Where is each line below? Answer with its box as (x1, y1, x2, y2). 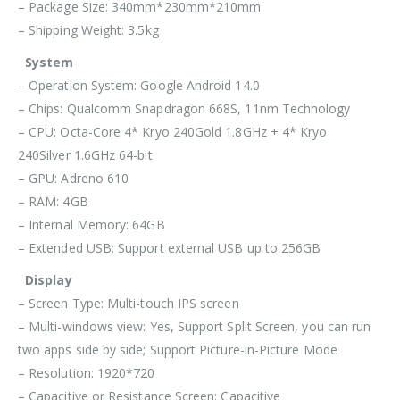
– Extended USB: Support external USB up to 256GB (18, 238, 321, 256)
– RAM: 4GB (18, 192, 88, 210)
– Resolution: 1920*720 (18, 363, 155, 381)
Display (18, 271, 72, 288)
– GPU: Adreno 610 (18, 169, 129, 187)
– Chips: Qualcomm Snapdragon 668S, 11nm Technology (18, 99, 351, 117)
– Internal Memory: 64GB (18, 215, 165, 233)
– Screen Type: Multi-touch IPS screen (18, 294, 239, 312)
